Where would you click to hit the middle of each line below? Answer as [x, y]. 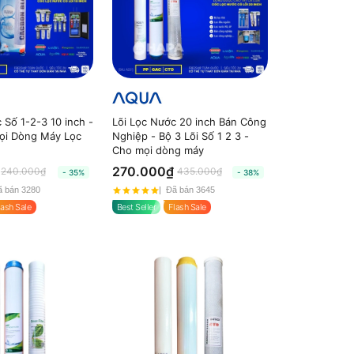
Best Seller [136, 207]
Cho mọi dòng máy [158, 150]
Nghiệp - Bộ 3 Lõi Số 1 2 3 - [180, 136]
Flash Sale [187, 207]
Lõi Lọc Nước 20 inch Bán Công [189, 121]
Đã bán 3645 [190, 190]
